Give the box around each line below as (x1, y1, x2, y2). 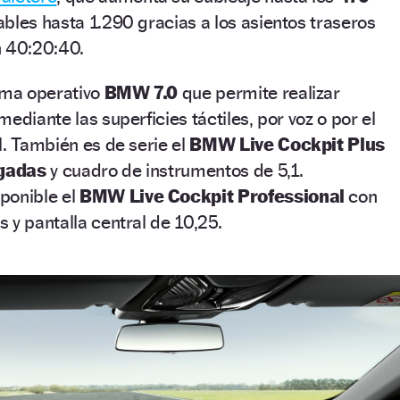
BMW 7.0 (104, 80, 179, 104)
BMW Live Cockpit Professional (79, 184, 349, 207)
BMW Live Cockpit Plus (189, 132, 386, 155)
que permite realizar (178, 80, 340, 104)
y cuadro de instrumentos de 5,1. (46, 158, 304, 181)
